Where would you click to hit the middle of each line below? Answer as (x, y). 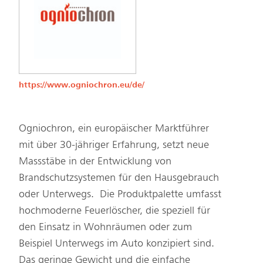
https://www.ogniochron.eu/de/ (82, 84)
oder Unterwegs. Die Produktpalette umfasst (120, 193)
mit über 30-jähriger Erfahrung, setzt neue (114, 144)
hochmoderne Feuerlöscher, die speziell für (114, 210)
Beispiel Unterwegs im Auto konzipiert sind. (117, 243)
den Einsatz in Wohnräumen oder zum (105, 226)
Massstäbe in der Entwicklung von (95, 161)
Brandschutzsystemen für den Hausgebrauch (119, 177)
